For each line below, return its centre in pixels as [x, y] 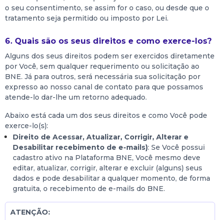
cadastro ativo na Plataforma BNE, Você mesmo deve [107, 158]
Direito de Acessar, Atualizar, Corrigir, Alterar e [101, 137]
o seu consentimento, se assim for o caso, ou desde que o [107, 8]
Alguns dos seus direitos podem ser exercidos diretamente [110, 56]
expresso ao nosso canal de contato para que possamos [104, 87]
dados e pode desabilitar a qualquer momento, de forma [111, 178]
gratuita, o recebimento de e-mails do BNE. [89, 189]
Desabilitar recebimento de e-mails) [80, 147]
